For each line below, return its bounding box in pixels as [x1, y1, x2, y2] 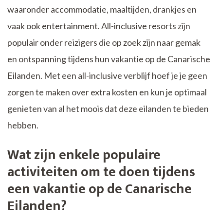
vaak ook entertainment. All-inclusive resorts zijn [7, 20, 190, 31]
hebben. [7, 119, 38, 130]
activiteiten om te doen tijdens [7, 160, 195, 183]
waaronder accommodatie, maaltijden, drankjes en [7, 3, 197, 15]
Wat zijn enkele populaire [7, 143, 161, 166]
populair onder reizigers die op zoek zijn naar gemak [7, 36, 200, 48]
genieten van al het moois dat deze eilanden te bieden [7, 103, 209, 114]
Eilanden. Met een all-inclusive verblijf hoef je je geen [7, 70, 207, 81]
